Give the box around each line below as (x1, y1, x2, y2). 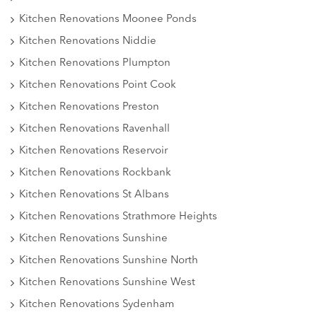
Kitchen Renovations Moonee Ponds (19, 13, 197, 25)
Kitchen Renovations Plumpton (19, 57, 171, 69)
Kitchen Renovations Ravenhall (19, 123, 170, 134)
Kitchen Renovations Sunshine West (19, 277, 195, 288)
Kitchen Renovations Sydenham (19, 299, 174, 310)
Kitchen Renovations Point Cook (19, 79, 176, 91)
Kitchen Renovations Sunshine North (19, 255, 198, 266)
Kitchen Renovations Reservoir (19, 145, 168, 156)
